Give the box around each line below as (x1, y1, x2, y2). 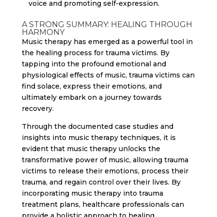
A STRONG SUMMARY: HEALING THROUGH (21, 20, 192, 29)
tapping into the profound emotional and (21, 60, 166, 68)
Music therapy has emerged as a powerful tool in (21, 37, 193, 46)
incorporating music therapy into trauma (21, 189, 163, 198)
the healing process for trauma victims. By (21, 48, 170, 57)
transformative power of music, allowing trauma (21, 155, 188, 164)
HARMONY (21, 28, 64, 37)
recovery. (21, 104, 54, 113)
